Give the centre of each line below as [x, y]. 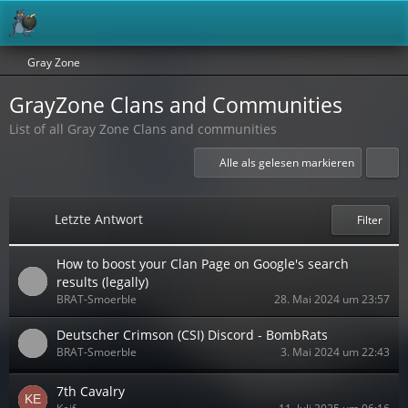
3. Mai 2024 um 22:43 [335, 352]
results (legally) [102, 282]
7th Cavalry [91, 391]
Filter [370, 220]
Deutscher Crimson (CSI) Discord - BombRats [192, 335]
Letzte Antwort [99, 219]
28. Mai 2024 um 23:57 [332, 299]
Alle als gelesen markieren [287, 163]
